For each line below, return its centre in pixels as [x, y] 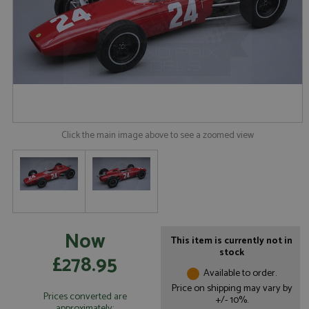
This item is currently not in [232, 240]
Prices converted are [85, 297]
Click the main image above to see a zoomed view [157, 135]
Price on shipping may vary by [231, 288]
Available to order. [240, 273]
